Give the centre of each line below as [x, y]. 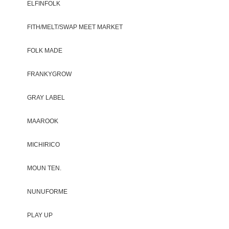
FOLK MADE [45, 50]
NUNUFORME [47, 191]
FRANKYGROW [49, 74]
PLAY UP [40, 215]
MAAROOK [43, 121]
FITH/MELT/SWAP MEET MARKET [75, 27]
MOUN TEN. [44, 168]
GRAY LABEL [46, 97]
